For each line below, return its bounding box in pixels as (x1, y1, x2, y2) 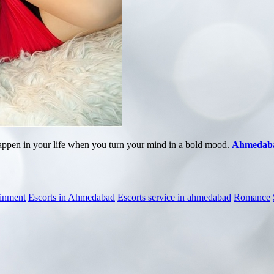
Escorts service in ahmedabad (117, 191, 231, 202)
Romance (234, 191, 270, 202)
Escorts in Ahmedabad (28, 191, 115, 202)
